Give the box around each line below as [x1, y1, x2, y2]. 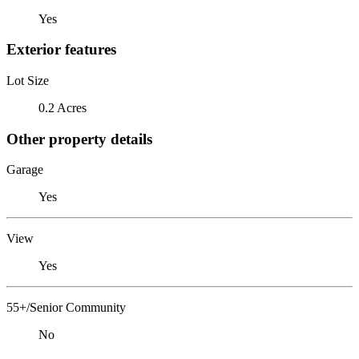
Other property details [6, 130, 152, 147]
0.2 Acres [38, 100, 87, 115]
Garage [6, 163, 43, 177]
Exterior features [6, 41, 116, 58]
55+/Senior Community [6, 301, 126, 315]
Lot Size [6, 73, 49, 87]
